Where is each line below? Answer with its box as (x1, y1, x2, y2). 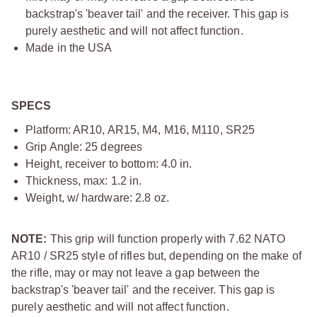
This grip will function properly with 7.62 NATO (47, 232, 286, 245)
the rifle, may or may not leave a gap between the (11, 266, 260, 279)
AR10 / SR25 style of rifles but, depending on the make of (11, 249, 301, 262)
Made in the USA (25, 41, 113, 54)
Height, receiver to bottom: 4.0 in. (25, 157, 192, 170)
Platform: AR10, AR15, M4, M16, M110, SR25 (25, 123, 255, 136)
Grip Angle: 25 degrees (25, 140, 143, 153)
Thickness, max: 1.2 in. (25, 174, 142, 187)
